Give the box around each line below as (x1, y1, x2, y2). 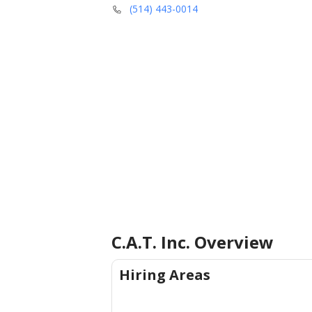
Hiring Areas (119, 265, 210, 284)
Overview (190, 231, 274, 253)
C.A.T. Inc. (111, 231, 190, 253)
